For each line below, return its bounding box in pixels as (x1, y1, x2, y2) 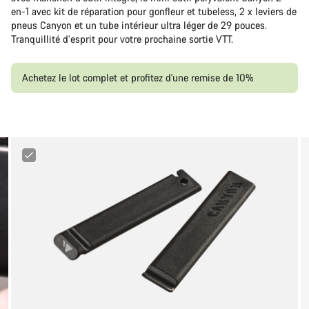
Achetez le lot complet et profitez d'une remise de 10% (22, 71, 254, 85)
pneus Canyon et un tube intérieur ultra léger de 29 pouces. (11, 19, 267, 32)
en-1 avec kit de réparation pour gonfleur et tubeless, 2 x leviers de (11, 5, 297, 19)
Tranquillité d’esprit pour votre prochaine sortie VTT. (11, 32, 233, 46)
